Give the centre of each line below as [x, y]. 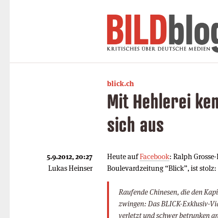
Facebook [154, 156]
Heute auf [123, 156]
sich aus [136, 124]
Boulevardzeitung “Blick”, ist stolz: [162, 168]
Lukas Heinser [70, 168]
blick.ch [120, 83]
